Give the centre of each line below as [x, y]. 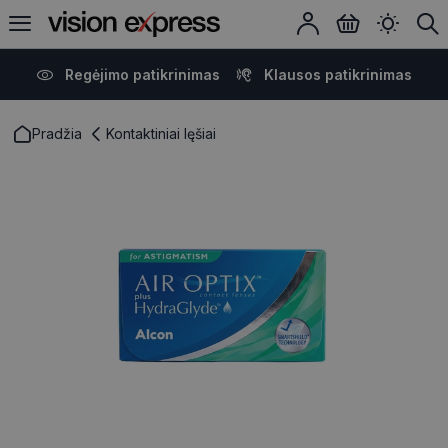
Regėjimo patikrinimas [142, 74]
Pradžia [57, 133]
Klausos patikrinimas [337, 74]
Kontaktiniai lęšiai [161, 133]
